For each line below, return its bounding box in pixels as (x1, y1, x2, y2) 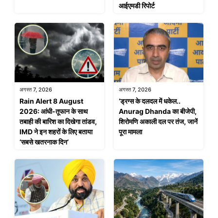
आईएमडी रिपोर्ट (119, 1, 155, 10)
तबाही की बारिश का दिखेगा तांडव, (19, 117, 97, 126)
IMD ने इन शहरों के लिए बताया (19, 127, 92, 136)
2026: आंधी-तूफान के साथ (19, 107, 88, 116)
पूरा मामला (119, 127, 142, 136)
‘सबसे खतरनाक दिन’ (19, 138, 69, 146)
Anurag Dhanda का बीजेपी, (119, 107, 197, 116)
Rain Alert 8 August (19, 97, 83, 106)
